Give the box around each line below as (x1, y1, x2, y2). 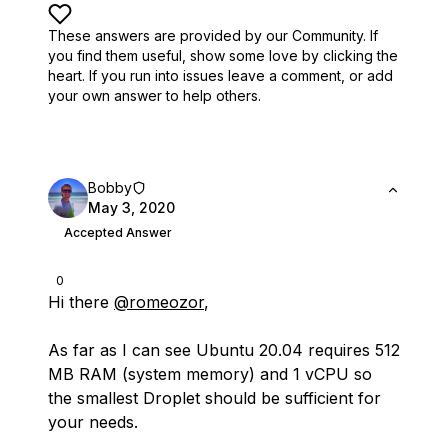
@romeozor (114, 292, 204, 312)
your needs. (48, 412, 138, 432)
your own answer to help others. (48, 87, 261, 104)
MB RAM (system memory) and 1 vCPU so (48, 364, 372, 384)
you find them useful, (48, 47, 186, 64)
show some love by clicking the (190, 47, 398, 64)
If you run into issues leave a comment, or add (89, 67, 393, 84)
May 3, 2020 (88, 199, 175, 216)
